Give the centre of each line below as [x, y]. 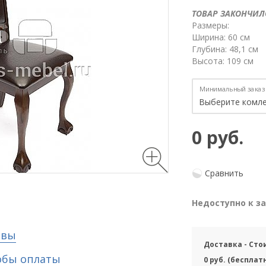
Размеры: [210, 26]
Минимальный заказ [232, 89]
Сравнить [224, 173]
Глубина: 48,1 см [225, 49]
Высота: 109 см [222, 61]
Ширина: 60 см [221, 37]
